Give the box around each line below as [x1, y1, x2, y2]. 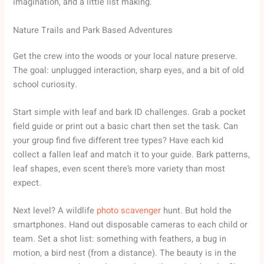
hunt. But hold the [161, 204, 232, 217]
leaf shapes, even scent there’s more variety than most [13, 163, 226, 176]
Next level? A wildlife [13, 204, 97, 217]
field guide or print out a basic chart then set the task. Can [13, 120, 239, 133]
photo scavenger [97, 204, 161, 217]
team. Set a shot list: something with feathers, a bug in [13, 233, 227, 246]
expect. [13, 177, 42, 190]
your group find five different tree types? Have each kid [13, 134, 224, 147]
